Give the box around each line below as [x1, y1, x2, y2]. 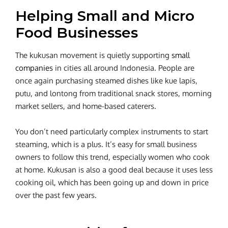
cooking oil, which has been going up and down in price [15, 177, 209, 187]
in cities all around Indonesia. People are [53, 63, 194, 73]
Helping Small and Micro [15, 7, 194, 24]
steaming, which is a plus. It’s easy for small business [15, 139, 197, 149]
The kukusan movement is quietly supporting [15, 50, 172, 60]
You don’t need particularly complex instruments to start [15, 126, 208, 136]
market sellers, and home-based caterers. [15, 101, 156, 111]
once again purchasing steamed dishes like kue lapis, [15, 75, 197, 85]
